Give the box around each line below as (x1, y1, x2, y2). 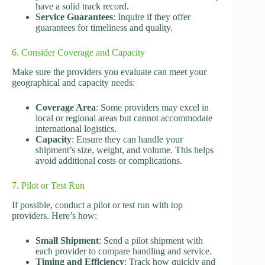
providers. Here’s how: (12, 211, 97, 221)
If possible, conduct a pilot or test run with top (12, 200, 183, 210)
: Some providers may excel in (96, 102, 209, 113)
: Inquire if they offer (113, 12, 190, 22)
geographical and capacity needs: (12, 77, 135, 88)
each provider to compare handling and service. (35, 246, 212, 256)
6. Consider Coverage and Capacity (12, 47, 145, 58)
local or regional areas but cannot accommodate (35, 113, 212, 124)
